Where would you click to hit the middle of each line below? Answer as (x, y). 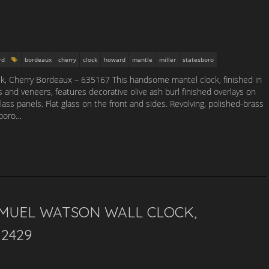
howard (115, 59)
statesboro (198, 59)
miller (168, 59)
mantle (142, 59)
